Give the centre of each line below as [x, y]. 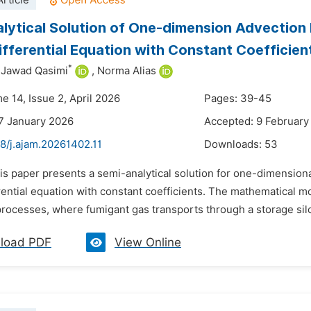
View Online [148, 242]
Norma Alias [127, 71]
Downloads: [234, 144]
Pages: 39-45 [238, 99]
